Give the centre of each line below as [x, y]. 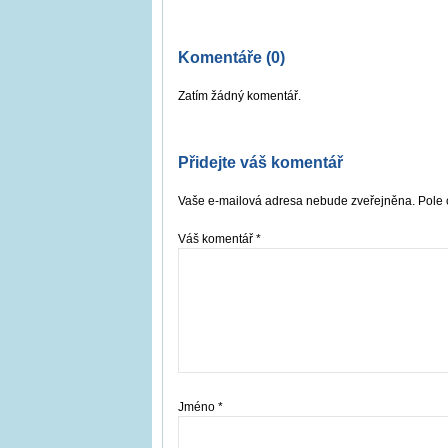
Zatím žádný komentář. [239, 95]
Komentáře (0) [231, 57]
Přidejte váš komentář [260, 162]
